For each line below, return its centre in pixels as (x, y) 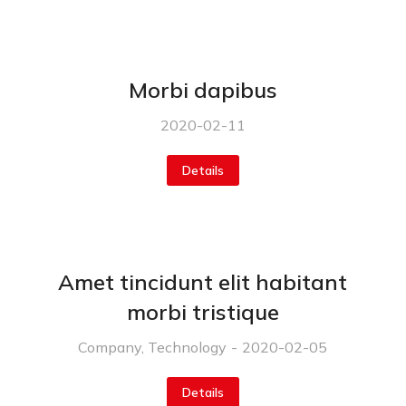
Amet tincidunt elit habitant (203, 282)
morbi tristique (203, 312)
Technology (188, 348)
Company (110, 348)
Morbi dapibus (203, 90)
